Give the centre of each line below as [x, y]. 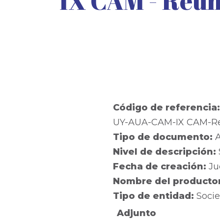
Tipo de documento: [164, 137]
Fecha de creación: [161, 167]
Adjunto [136, 213]
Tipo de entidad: [154, 196]
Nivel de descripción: [165, 152]
